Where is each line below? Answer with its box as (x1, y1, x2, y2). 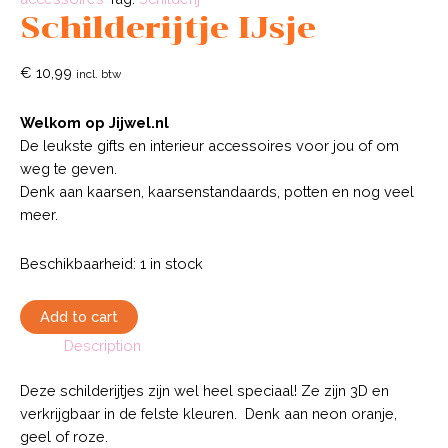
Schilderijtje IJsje (20, 8, 316, 46)
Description (63, 337, 141, 355)
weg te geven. (20, 160, 117, 178)
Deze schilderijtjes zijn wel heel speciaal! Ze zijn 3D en (20, 382, 389, 400)
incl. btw (76, 66, 121, 81)
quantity (19, 348, 71, 366)
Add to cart (40, 308, 118, 326)
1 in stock (140, 254, 203, 272)
